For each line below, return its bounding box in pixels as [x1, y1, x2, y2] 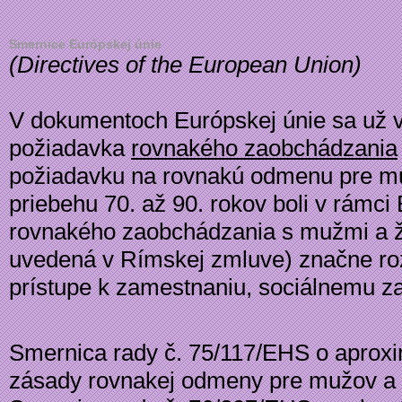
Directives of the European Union [17, 51, 354, 78]
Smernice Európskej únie [9, 37, 162, 51]
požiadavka [9, 135, 131, 162]
